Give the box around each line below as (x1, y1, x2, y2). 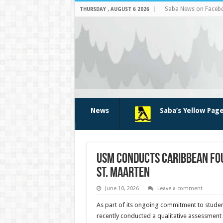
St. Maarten (96, 166, 150, 180)
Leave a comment (157, 185, 203, 192)
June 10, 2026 (105, 185, 139, 192)
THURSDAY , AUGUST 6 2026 (79, 6, 149, 12)
